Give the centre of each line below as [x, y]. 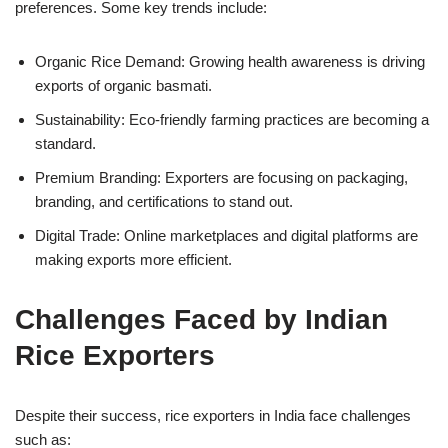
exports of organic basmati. [123, 85]
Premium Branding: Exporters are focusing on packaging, [221, 177]
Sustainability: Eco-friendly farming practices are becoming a [232, 119]
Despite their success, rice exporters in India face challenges [213, 415]
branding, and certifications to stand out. [164, 201]
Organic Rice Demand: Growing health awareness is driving [230, 61]
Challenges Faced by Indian [201, 319]
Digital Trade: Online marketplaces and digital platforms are [226, 235]
